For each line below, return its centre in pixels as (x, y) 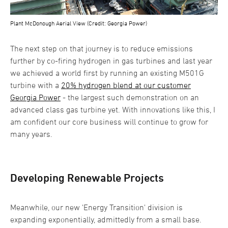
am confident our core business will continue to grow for (109, 122)
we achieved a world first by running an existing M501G (107, 73)
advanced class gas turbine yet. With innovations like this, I (113, 110)
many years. (31, 134)
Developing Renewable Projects (87, 178)
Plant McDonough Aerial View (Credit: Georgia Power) (79, 23)
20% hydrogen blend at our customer (126, 85)
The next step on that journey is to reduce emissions (102, 49)
